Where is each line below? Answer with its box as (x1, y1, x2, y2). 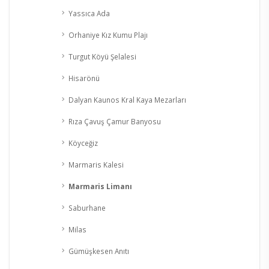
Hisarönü (68, 73, 100, 83)
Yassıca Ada (68, 8, 110, 19)
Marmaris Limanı (68, 181, 132, 192)
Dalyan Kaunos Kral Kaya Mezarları (68, 95, 186, 105)
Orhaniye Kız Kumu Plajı (68, 30, 148, 40)
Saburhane (68, 203, 106, 213)
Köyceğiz (68, 138, 98, 148)
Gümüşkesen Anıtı (68, 246, 129, 256)
